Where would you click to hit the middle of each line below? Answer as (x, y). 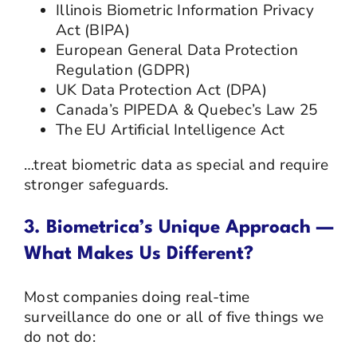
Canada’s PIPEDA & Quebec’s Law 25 (186, 110)
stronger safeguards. (96, 184)
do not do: (59, 337)
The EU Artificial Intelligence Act (170, 129)
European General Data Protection (177, 50)
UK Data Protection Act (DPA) (161, 90)
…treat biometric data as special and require (176, 165)
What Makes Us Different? (138, 254)
